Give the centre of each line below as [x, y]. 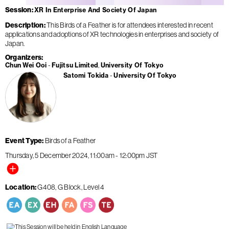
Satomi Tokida [86, 76]
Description [25, 25]
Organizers [24, 57]
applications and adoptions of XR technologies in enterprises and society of [112, 34]
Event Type [24, 140]
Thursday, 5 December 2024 [47, 155]
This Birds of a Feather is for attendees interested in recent [130, 25]
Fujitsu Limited [75, 65]
